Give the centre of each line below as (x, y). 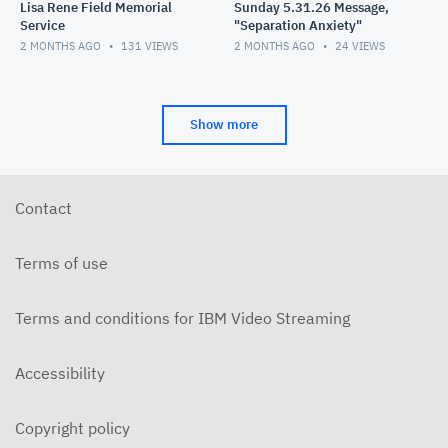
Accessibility (60, 373)
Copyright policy (72, 428)
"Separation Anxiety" (298, 26)
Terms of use (61, 263)
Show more (224, 125)
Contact (43, 208)
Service (42, 26)
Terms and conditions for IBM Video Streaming (182, 318)
